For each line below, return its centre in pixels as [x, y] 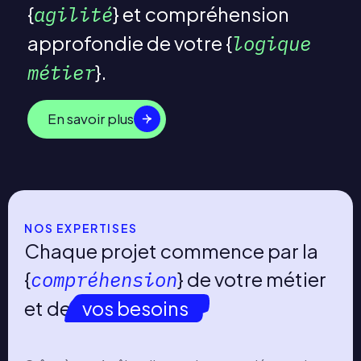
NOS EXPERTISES [81, 228]
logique [271, 43]
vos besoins [135, 307]
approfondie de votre [126, 42]
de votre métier [255, 278]
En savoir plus [90, 119]
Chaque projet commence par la [172, 250]
